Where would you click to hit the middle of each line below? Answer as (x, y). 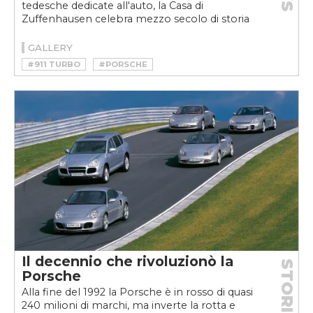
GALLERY (50, 48)
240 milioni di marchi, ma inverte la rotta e (129, 305)
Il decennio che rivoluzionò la (128, 261)
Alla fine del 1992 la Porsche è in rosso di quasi (137, 292)
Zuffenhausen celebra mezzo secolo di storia (136, 19)
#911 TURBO (54, 65)
